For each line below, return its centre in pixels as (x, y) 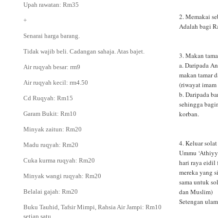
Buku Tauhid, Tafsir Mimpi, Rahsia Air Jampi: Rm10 (92, 207)
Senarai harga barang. (52, 36)
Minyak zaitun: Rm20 (53, 129)
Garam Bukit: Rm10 (50, 114)
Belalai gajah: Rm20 (51, 192)
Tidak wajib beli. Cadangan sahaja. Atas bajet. (84, 52)
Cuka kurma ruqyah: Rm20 (59, 161)
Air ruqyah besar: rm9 (52, 67)
